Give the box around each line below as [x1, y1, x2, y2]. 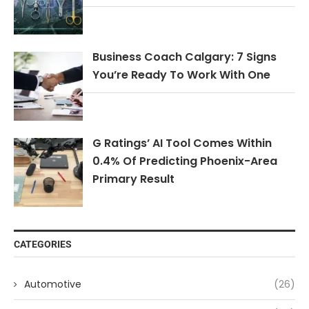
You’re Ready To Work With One [92, 67, 270, 83]
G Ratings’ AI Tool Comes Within [92, 135, 272, 152]
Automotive [24, 277, 81, 292]
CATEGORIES [14, 239, 72, 250]
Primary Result [92, 171, 175, 188]
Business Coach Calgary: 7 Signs [92, 49, 277, 66]
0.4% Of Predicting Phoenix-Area [92, 153, 277, 170]
